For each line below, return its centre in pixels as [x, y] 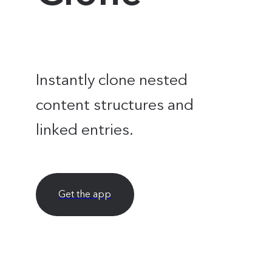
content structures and [115, 104]
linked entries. [85, 129]
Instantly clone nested [112, 79]
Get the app [85, 194]
